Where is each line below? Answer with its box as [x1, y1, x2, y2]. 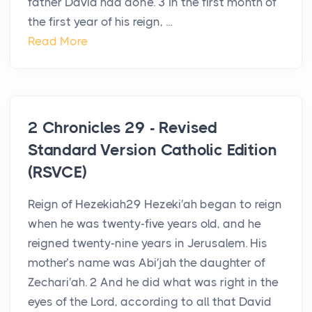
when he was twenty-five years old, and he [28, 217, 261, 231]
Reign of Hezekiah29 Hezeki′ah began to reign [28, 197, 282, 212]
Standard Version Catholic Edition [28, 141, 277, 160]
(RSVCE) [28, 163, 87, 182]
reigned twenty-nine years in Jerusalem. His [28, 236, 267, 251]
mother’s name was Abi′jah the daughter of [28, 256, 265, 270]
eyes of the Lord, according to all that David [28, 295, 272, 309]
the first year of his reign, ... [28, 15, 172, 29]
